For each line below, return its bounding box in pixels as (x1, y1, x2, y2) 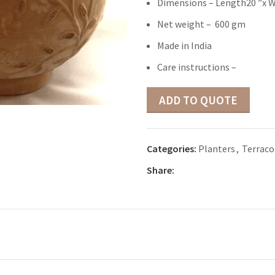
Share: (147, 163, 174, 176)
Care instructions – (157, 60, 236, 73)
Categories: (147, 142, 196, 155)
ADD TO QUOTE (159, 92, 238, 107)
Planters (198, 142, 235, 155)
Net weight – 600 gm (157, 17, 246, 30)
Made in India (157, 39, 212, 52)
